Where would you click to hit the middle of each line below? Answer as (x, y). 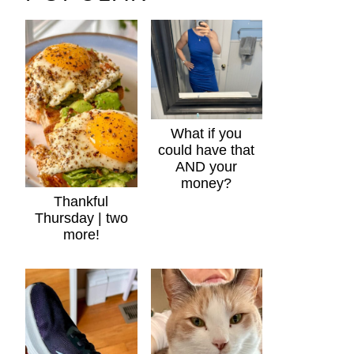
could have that (207, 150)
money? (207, 183)
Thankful (81, 202)
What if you (207, 133)
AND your (207, 166)
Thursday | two (81, 218)
